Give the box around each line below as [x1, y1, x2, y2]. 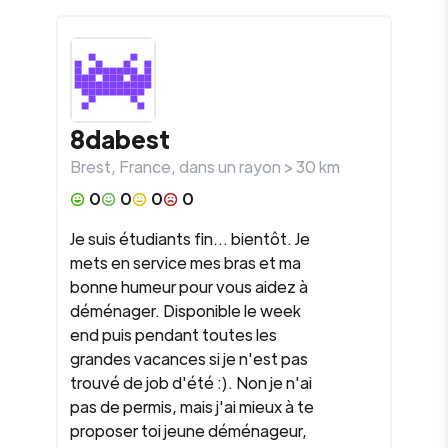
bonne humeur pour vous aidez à [70, 276, 308, 297]
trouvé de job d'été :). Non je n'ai [70, 372, 312, 393]
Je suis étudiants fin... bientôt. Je [70, 228, 310, 249]
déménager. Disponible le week [70, 300, 301, 321]
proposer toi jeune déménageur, [70, 420, 307, 441]
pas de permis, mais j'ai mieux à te [70, 396, 314, 417]
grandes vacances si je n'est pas [70, 348, 308, 369]
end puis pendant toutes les [70, 324, 277, 345]
